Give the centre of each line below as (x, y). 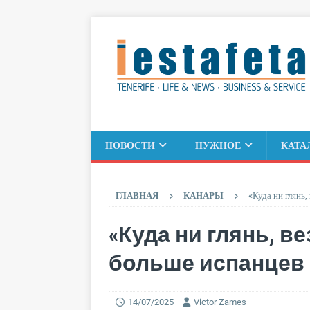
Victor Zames (220, 302)
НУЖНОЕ (218, 145)
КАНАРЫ (203, 195)
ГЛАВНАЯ (137, 195)
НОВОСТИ (130, 145)
